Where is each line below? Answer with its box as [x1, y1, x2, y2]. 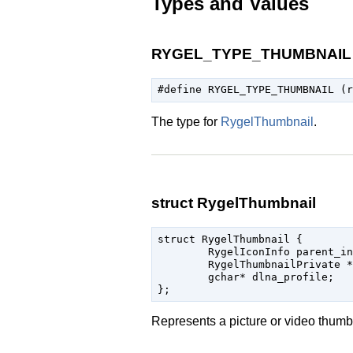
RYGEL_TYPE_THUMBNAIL [151, 45, 351, 62]
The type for [151, 114, 221, 128]
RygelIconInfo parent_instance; [157, 245, 208, 258]
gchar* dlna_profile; [157, 270, 208, 283]
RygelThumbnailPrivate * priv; [157, 258, 208, 270]
